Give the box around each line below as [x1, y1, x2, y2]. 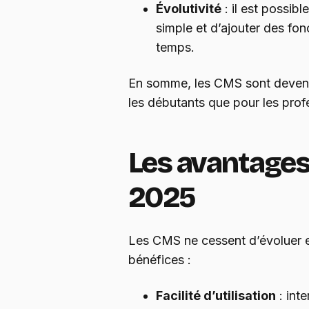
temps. [156, 40, 195, 55]
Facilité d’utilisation [156, 288, 276, 303]
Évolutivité [156, 1, 221, 17]
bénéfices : [128, 252, 191, 268]
